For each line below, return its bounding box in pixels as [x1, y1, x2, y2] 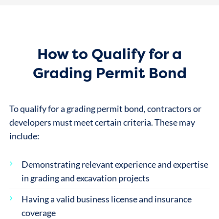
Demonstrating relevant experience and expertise [21, 159, 208, 170]
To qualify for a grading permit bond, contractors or [9, 104, 201, 114]
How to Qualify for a [37, 44, 182, 65]
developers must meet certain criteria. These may [9, 117, 195, 128]
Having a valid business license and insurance [21, 194, 192, 205]
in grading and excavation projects [21, 173, 150, 184]
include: [9, 131, 40, 142]
